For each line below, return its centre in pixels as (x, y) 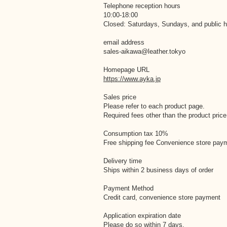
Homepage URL (126, 70)
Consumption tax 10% (136, 134)
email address (124, 42)
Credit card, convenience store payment (162, 197)
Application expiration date (142, 216)
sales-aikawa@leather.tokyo (144, 51)
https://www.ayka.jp (132, 79)
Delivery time (123, 161)
